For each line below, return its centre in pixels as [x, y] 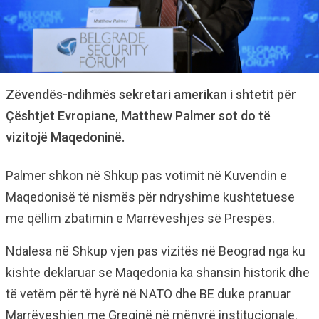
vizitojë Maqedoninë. [65, 137]
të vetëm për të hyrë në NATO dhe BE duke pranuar [148, 293]
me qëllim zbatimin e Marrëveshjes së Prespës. [140, 218]
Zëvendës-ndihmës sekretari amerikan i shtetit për [151, 94]
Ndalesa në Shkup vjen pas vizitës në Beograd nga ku [156, 251]
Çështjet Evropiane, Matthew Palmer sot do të [138, 115]
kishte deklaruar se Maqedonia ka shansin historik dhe [158, 272]
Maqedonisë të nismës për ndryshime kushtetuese [150, 197]
